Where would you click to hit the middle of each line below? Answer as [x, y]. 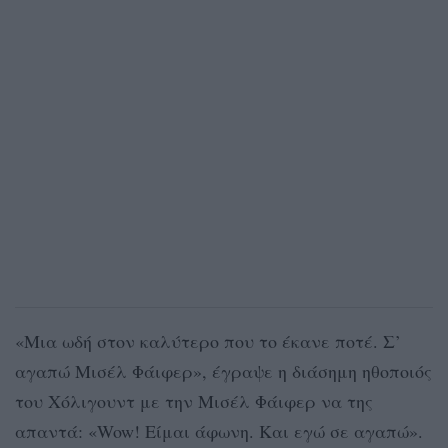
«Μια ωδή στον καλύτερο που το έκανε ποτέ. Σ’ [208, 340]
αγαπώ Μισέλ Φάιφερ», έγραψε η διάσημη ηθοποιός [223, 370]
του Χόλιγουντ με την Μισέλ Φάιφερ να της [194, 400]
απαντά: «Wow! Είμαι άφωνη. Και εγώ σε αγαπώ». [219, 430]
